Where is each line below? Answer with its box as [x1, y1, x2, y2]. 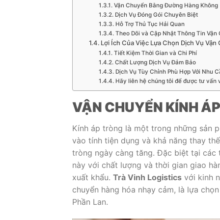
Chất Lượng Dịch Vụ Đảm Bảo [114, 58, 196, 66]
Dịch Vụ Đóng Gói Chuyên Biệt [114, 11, 198, 18]
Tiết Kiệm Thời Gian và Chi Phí [113, 49, 197, 56]
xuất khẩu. [72, 172, 113, 183]
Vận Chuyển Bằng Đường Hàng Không [113, 1, 218, 9]
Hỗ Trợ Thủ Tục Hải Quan [115, 20, 185, 27]
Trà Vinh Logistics [113, 172, 182, 183]
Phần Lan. [72, 197, 108, 207]
